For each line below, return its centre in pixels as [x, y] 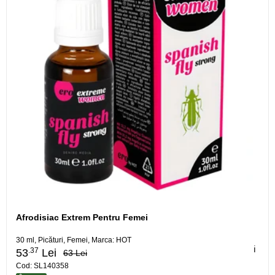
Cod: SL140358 [42, 265]
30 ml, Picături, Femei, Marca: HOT [74, 240]
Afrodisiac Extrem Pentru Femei [82, 217]
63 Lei [75, 253]
